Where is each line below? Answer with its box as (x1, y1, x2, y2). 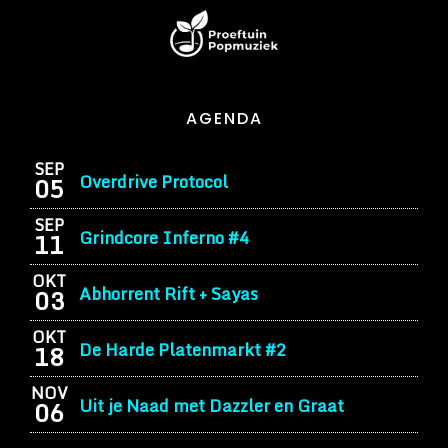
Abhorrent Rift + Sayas (78, 279, 258, 307)
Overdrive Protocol (78, 167, 228, 195)
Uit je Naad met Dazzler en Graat (78, 391, 344, 419)
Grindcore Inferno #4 (78, 223, 249, 251)
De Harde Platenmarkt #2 (78, 335, 286, 363)
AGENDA (185, 107, 263, 131)
